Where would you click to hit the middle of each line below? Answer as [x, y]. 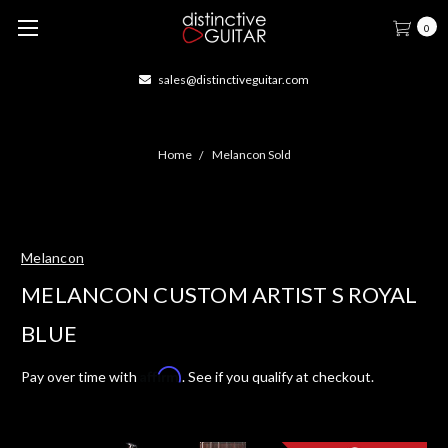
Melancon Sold [251, 154]
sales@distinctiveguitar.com [232, 79]
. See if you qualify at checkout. [278, 376]
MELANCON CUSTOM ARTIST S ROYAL [219, 294]
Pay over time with [80, 376]
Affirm [161, 374]
